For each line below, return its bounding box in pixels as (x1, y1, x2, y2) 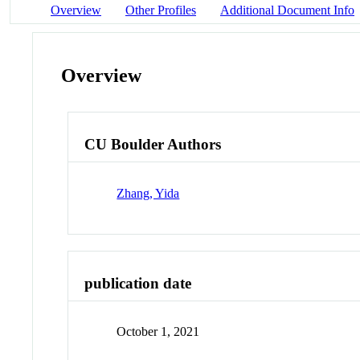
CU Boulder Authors (84, 136, 222, 153)
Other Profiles (125, 2, 196, 17)
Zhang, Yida (117, 186, 180, 200)
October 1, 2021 (117, 325, 200, 339)
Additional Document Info (220, 2, 354, 17)
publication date (84, 274, 192, 292)
